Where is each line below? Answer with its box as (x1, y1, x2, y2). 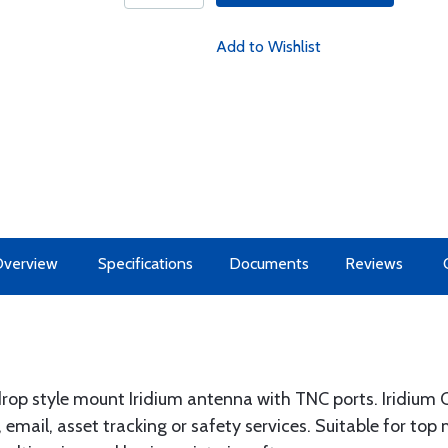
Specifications (98, 254, 193, 273)
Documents (229, 254, 309, 273)
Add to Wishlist (215, 37, 321, 56)
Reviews (345, 254, 403, 273)
